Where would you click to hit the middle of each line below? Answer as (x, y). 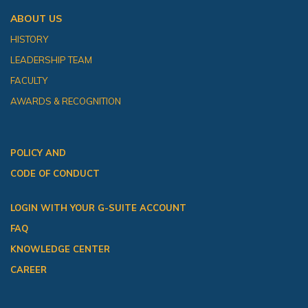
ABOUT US (36, 18)
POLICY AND (38, 153)
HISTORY (29, 39)
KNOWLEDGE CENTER (60, 249)
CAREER (29, 269)
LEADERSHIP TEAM (51, 59)
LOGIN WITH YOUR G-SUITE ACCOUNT (98, 207)
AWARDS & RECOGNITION (66, 101)
